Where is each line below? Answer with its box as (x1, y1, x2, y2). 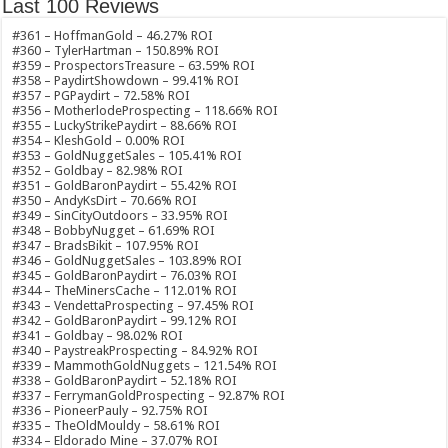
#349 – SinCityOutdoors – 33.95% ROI (12, 208, 229, 223)
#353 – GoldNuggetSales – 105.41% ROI (12, 148, 243, 163)
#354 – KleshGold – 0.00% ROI (12, 133, 186, 148)
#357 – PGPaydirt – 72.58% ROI (12, 88, 191, 103)
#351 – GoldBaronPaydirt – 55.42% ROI (12, 178, 238, 193)
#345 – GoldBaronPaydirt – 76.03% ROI (12, 268, 238, 283)
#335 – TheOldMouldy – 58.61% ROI (12, 418, 221, 433)
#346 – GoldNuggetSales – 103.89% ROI (12, 253, 243, 268)
